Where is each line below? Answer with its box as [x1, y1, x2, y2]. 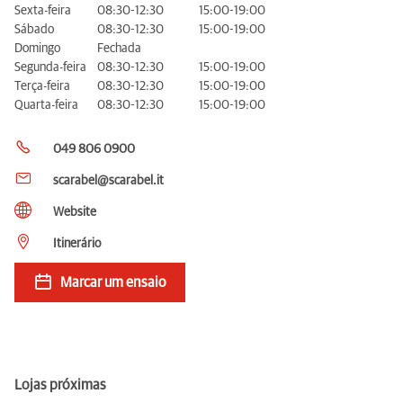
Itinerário [53, 237, 101, 250]
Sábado [14, 22, 54, 36]
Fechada [97, 41, 141, 55]
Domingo [14, 41, 60, 55]
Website [53, 205, 96, 219]
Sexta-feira [14, 4, 71, 17]
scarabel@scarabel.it [53, 174, 164, 187]
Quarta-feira [14, 98, 78, 112]
